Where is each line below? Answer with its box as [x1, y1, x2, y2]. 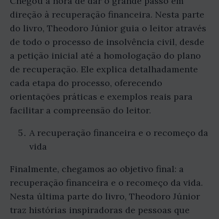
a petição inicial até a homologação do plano [10, 50, 201, 62]
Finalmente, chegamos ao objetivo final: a [10, 163, 184, 175]
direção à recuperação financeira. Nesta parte [10, 9, 204, 21]
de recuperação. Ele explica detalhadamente [10, 64, 198, 75]
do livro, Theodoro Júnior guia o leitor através [10, 22, 206, 34]
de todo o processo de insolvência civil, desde [10, 36, 204, 48]
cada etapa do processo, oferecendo [10, 77, 162, 89]
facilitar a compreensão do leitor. [10, 105, 151, 116]
